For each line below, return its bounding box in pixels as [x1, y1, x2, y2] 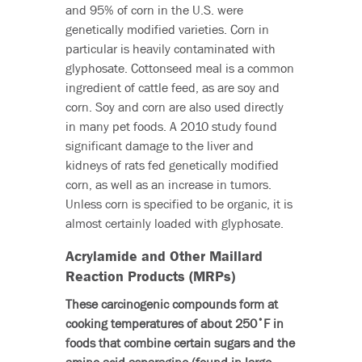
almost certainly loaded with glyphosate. [65, 215, 284, 232]
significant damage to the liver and [65, 137, 254, 154]
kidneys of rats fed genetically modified [65, 157, 279, 174]
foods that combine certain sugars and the [65, 335, 295, 351]
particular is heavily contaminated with [65, 40, 276, 57]
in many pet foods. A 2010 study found [65, 118, 277, 135]
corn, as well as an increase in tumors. [65, 176, 271, 193]
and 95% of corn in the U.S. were [65, 2, 243, 19]
